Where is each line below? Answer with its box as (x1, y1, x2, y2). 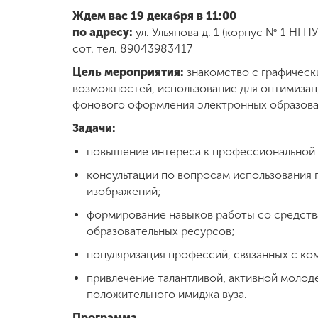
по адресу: (72, 26, 133, 39)
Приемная (47, 272, 95, 285)
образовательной (16, 209, 123, 225)
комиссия (47, 285, 95, 298)
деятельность (28, 33, 111, 48)
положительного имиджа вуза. (87, 287, 247, 301)
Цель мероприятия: (72, 65, 184, 79)
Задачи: (72, 121, 116, 135)
